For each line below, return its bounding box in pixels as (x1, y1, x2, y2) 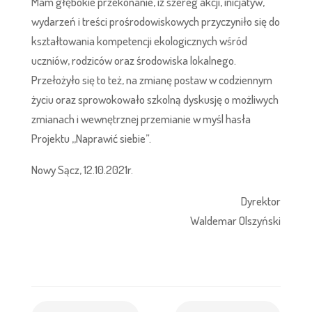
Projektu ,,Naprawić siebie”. (31, 130, 151, 146)
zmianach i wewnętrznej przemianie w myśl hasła (31, 111, 251, 126)
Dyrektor (241, 193, 281, 208)
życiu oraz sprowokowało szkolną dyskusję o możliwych (31, 91, 279, 107)
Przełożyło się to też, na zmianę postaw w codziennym (31, 72, 272, 87)
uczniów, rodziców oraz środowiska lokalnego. (31, 52, 236, 68)
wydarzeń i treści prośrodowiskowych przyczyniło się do (31, 13, 280, 29)
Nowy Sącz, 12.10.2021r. (31, 162, 133, 177)
